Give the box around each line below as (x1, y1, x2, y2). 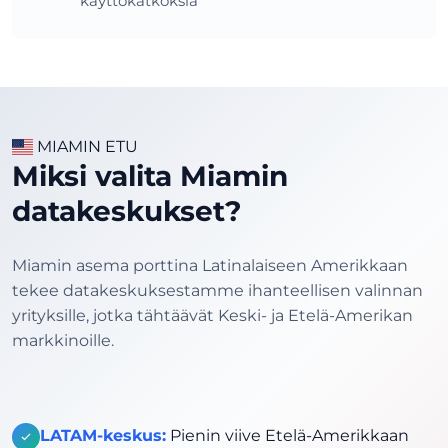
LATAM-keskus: (40, 425, 166, 445)
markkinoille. (12, 330, 114, 350)
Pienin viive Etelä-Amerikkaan (166, 425, 409, 445)
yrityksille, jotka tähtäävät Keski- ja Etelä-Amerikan (12, 305, 413, 325)
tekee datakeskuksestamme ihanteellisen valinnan (12, 280, 423, 300)
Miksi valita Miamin (12, 158, 288, 193)
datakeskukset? (12, 193, 242, 228)
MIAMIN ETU (33, 136, 139, 156)
